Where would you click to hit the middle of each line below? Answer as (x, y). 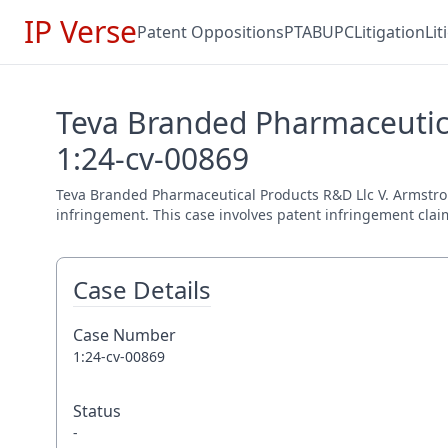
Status (97, 411)
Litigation (389, 32)
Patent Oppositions (210, 32)
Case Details (142, 289)
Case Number (124, 335)
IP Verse (80, 31)
